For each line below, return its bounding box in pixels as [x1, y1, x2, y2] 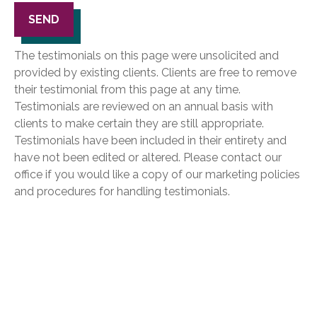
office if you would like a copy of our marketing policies [14, 168, 300, 181]
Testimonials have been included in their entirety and [14, 134, 287, 147]
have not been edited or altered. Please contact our [14, 151, 282, 164]
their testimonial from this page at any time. [14, 83, 241, 96]
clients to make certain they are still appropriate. [14, 117, 264, 130]
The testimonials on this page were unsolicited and [14, 49, 279, 62]
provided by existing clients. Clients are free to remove [14, 66, 296, 79]
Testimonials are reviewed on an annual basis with [14, 100, 273, 113]
